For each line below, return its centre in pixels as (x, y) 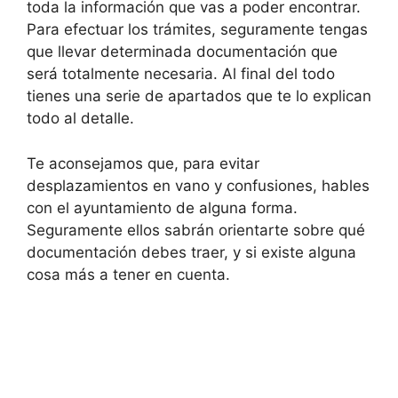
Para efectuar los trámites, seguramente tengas (197, 29)
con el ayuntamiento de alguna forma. (162, 207)
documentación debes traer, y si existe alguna (191, 252)
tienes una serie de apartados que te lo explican (199, 96)
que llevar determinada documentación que (182, 52)
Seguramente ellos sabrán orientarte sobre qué (196, 230)
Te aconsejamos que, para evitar (143, 163)
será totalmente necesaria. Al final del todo (181, 74)
